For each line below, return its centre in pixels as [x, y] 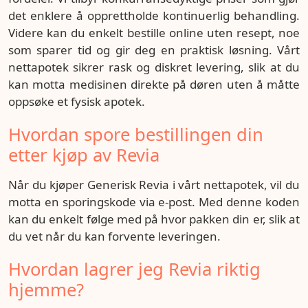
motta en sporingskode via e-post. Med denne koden [154, 202]
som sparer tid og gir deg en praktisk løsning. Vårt [154, 50]
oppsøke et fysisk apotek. [77, 101]
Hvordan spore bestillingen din [136, 134]
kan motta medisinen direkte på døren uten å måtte [154, 84]
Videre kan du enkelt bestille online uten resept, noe [154, 33]
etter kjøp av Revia [84, 155]
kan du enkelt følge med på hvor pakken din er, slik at [154, 219]
